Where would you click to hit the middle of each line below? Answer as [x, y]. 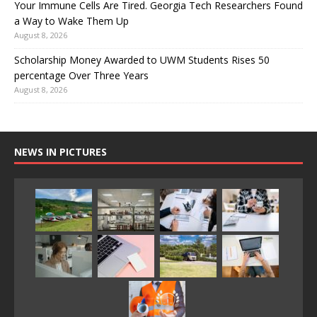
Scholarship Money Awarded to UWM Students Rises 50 [142, 59]
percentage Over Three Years [81, 75]
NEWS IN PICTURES [60, 151]
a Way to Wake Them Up [71, 21]
